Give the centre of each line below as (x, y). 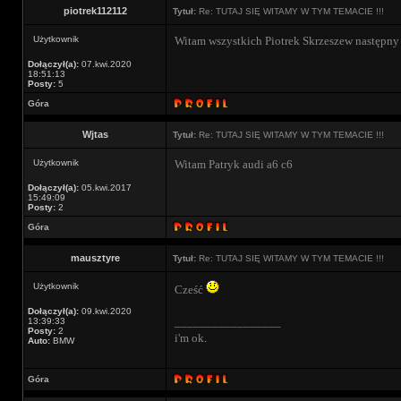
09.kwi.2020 (105, 311)
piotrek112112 (95, 11)
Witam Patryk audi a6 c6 (234, 164)
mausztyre (95, 258)
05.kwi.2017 (105, 188)
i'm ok (189, 338)
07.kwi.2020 (105, 64)
